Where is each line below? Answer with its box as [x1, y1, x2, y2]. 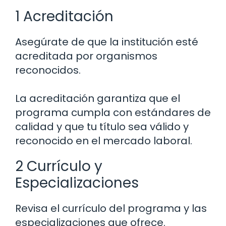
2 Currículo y [15, 156, 102, 177]
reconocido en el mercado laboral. [15, 134, 192, 148]
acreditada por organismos [15, 49, 157, 64]
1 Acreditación [15, 7, 114, 27]
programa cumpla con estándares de [15, 105, 211, 120]
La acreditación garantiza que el [15, 91, 180, 106]
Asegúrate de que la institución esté [15, 35, 198, 49]
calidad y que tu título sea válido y [15, 120, 189, 134]
